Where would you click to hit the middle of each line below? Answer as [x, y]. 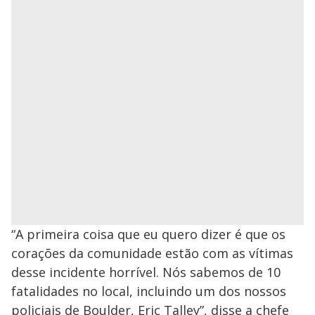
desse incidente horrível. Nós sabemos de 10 [146, 272]
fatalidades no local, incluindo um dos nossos [149, 291]
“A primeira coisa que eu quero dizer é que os [148, 234]
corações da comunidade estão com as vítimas [152, 253]
